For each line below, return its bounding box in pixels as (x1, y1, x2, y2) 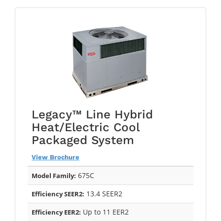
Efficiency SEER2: (32, 189, 84, 198)
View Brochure (32, 153, 79, 161)
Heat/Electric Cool (32, 120, 139, 134)
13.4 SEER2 (84, 188, 122, 198)
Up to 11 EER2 (81, 207, 129, 217)
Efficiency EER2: (32, 207, 81, 217)
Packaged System (32, 133, 134, 147)
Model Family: (32, 171, 76, 180)
